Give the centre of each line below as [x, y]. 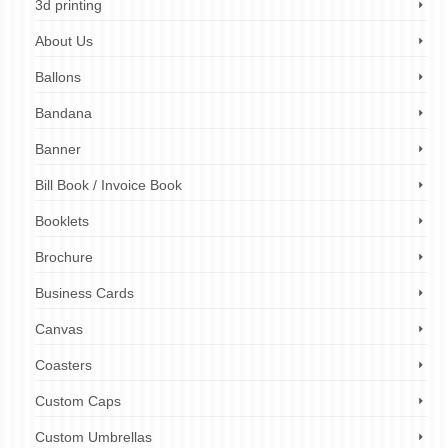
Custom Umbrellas [93, 437]
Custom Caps [78, 401]
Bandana [63, 113]
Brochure [64, 257]
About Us [64, 41]
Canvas [59, 329]
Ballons [58, 77]
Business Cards [84, 293]
